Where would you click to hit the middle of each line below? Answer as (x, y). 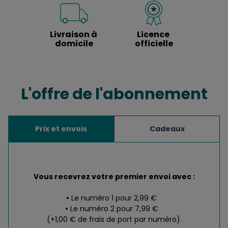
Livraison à (73, 35)
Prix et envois (61, 129)
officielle (154, 44)
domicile (74, 44)
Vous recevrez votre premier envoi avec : (114, 177)
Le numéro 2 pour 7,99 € (114, 209)
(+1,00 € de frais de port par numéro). (114, 220)
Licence (153, 35)
